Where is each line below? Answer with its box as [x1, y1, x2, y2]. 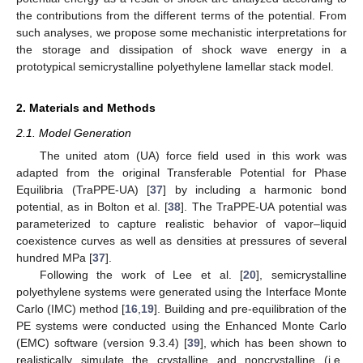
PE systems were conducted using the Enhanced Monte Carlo [16, 318, 347, 332]
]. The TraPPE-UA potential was [181, 199, 348, 213]
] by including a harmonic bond [163, 182, 348, 196]
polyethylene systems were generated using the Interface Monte [16, 284, 347, 298]
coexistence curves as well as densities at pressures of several [16, 233, 347, 247]
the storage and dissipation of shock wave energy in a [16, 43, 347, 57]
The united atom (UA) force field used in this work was [39, 148, 347, 162]
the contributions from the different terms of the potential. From [16, 9, 347, 23]
